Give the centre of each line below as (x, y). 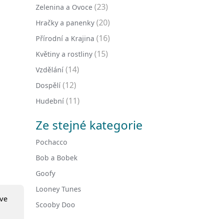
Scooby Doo (55, 205)
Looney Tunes (58, 189)
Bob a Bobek (57, 158)
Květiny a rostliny (64, 54)
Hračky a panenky (65, 23)
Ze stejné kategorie (89, 125)
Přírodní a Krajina (65, 38)
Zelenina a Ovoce (64, 7)
